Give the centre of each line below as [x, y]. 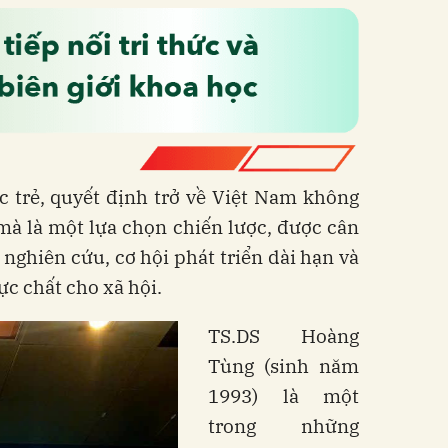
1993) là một [283, 395]
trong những [283, 425]
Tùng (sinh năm [283, 365]
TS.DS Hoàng [283, 335]
